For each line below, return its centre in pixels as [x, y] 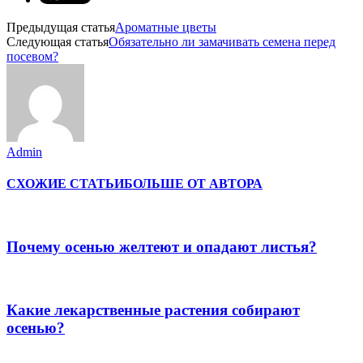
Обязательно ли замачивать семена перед [222, 42]
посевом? [32, 57]
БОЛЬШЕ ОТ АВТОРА [193, 184]
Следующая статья [58, 42]
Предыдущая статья [61, 28]
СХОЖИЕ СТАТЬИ [65, 184]
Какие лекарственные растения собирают [153, 310]
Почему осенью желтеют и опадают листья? [162, 247]
